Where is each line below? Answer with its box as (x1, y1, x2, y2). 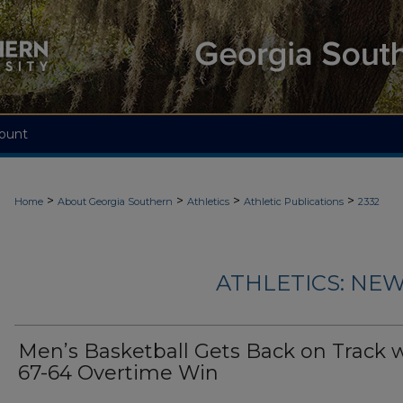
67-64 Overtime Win (18, 361, 219, 386)
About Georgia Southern (58, 195, 173, 208)
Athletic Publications (244, 195, 344, 208)
